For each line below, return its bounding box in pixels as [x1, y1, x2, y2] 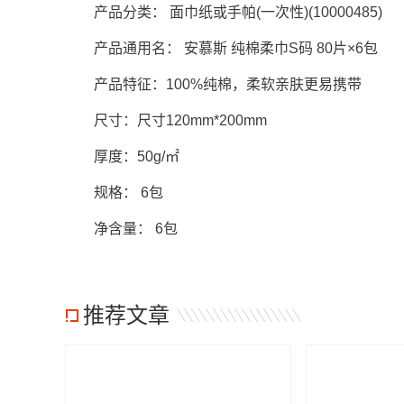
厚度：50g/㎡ [65, 149, 179, 164]
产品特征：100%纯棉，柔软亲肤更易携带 [65, 77, 362, 92]
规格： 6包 [65, 185, 163, 200]
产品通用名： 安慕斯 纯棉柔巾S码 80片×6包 [65, 41, 378, 56]
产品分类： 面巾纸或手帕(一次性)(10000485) [65, 5, 382, 20]
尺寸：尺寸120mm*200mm [65, 113, 267, 128]
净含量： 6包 [65, 221, 178, 236]
